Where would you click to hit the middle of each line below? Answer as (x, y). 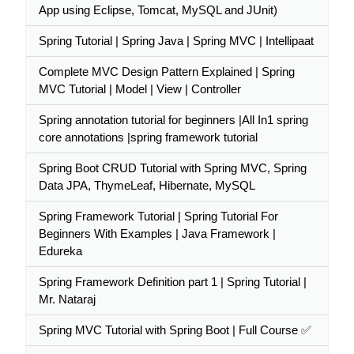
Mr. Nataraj (67, 299)
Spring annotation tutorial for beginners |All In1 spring (173, 120)
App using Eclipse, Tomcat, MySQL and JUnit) (158, 10)
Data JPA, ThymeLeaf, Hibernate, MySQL (147, 185)
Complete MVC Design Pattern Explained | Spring (167, 72)
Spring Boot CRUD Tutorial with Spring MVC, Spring (173, 168)
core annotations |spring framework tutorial (148, 137)
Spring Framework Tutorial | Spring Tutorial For (158, 216)
